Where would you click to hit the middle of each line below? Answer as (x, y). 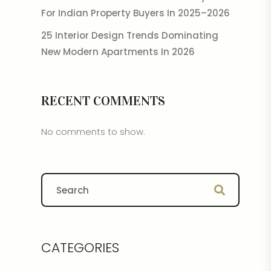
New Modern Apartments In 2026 (118, 52)
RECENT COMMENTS (103, 101)
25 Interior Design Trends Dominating (129, 35)
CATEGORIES (80, 248)
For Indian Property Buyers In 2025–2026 (135, 13)
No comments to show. (93, 132)
